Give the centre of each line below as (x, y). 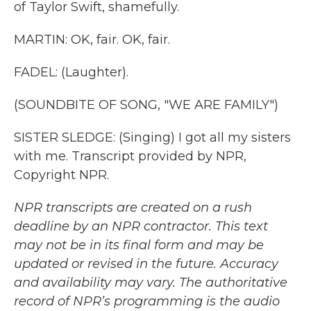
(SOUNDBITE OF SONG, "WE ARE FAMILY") (146, 105)
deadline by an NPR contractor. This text (141, 226)
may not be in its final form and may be (139, 245)
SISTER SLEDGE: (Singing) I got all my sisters (152, 137)
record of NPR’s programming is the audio (147, 301)
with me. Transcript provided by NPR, (130, 156)
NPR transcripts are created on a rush (133, 208)
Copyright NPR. (61, 175)
